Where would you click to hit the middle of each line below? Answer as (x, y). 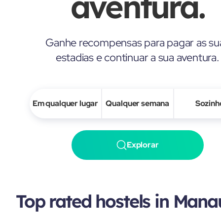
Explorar (143, 145)
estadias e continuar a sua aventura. (137, 57)
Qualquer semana (138, 103)
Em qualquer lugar (65, 103)
